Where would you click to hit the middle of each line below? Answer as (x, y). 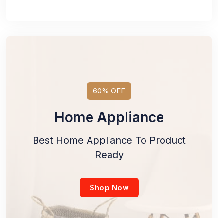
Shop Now (109, 187)
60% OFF (109, 91)
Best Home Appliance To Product (109, 140)
